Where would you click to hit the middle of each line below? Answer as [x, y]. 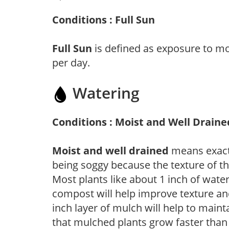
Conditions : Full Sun [104, 19]
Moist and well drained [110, 150]
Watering [104, 93]
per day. [71, 62]
